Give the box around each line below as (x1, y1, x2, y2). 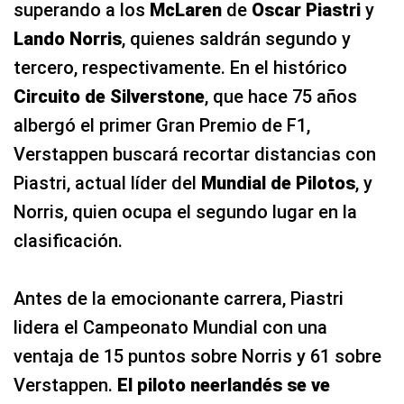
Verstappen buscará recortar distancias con (14, 142, 376, 165)
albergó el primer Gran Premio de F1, (14, 114, 310, 136)
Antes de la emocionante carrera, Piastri (14, 287, 344, 309)
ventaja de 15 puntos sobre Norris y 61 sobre (14, 344, 381, 367)
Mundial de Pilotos (201, 171, 355, 194)
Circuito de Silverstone (14, 85, 205, 107)
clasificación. (14, 229, 123, 252)
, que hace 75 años (205, 85, 357, 107)
